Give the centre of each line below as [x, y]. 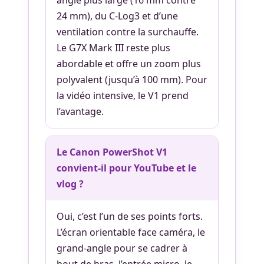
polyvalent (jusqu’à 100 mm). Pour [132, 79]
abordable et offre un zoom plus [129, 63]
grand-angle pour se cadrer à [122, 248]
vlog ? [70, 184]
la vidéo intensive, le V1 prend [123, 95]
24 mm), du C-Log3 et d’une [117, 16]
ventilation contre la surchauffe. [128, 32]
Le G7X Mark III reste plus [113, 47]
